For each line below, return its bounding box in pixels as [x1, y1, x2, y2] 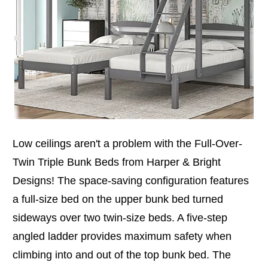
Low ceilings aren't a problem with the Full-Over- [13, 137, 242, 150]
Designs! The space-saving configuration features [13, 174, 249, 187]
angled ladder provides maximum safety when [13, 230, 232, 242]
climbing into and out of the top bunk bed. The [13, 248, 231, 261]
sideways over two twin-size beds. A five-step [13, 211, 227, 224]
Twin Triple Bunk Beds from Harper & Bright [13, 156, 221, 168]
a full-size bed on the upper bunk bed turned [13, 193, 223, 205]
